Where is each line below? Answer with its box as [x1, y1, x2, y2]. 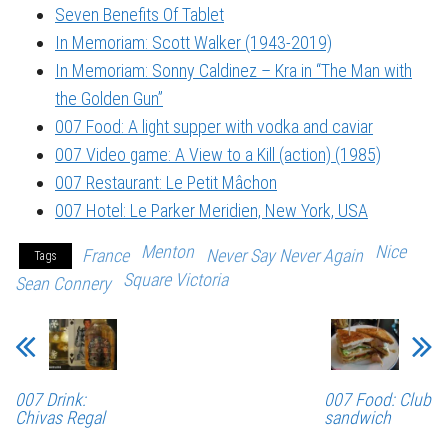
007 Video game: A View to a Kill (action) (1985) [55, 144, 381, 166]
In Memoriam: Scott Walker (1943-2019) [55, 32, 332, 54]
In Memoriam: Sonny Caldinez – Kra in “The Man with [55, 60, 412, 82]
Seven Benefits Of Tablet [55, 4, 224, 26]
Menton [141, 241, 194, 263]
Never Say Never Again [206, 245, 363, 267]
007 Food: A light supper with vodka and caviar [55, 116, 373, 138]
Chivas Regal [15, 407, 105, 429]
